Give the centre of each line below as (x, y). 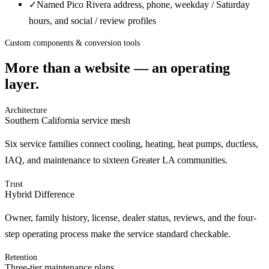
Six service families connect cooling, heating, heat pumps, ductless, (131, 144)
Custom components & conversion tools (72, 43)
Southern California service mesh (68, 121)
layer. (22, 84)
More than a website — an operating (117, 68)
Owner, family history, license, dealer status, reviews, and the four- (131, 218)
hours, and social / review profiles (92, 21)
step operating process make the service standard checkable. (118, 234)
